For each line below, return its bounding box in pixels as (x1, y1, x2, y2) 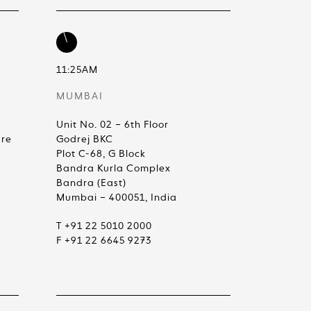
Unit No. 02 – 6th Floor (56, 120, 169, 130)
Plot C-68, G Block (56, 149, 146, 159)
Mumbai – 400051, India (56, 193, 177, 203)
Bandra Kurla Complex (56, 164, 171, 174)
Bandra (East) (56, 178, 126, 188)
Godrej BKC (56, 135, 113, 144)
